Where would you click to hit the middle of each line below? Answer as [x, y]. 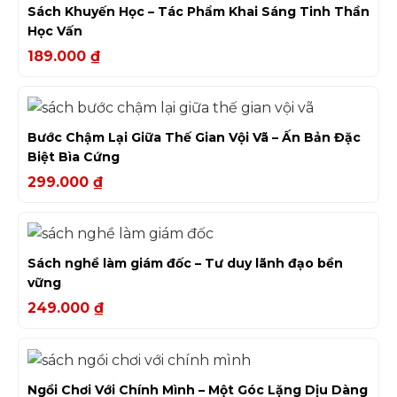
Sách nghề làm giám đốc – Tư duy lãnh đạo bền [185, 264]
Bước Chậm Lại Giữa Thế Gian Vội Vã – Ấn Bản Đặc [194, 138]
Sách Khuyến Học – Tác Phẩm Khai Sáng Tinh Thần [198, 11]
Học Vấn [55, 31]
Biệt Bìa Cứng [74, 157]
